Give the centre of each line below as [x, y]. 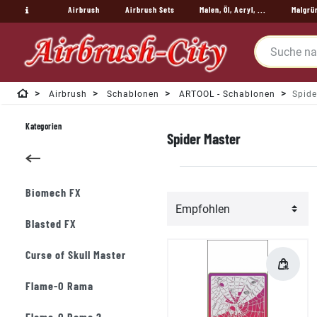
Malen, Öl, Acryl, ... [233, 9]
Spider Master [204, 138]
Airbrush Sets [150, 9]
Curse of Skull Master [76, 254]
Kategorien [44, 126]
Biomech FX [53, 192]
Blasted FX [51, 223]
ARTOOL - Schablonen [226, 94]
